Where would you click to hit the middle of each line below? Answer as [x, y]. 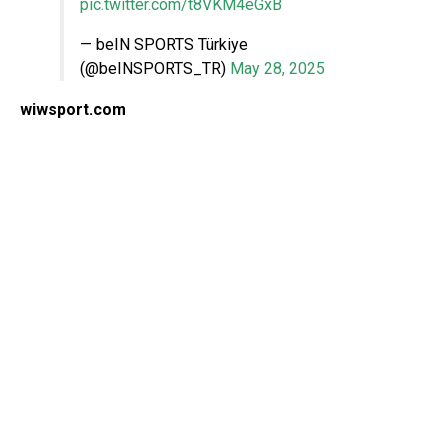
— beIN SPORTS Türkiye [164, 44]
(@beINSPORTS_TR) [155, 68]
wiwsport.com [73, 109]
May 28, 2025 [277, 68]
